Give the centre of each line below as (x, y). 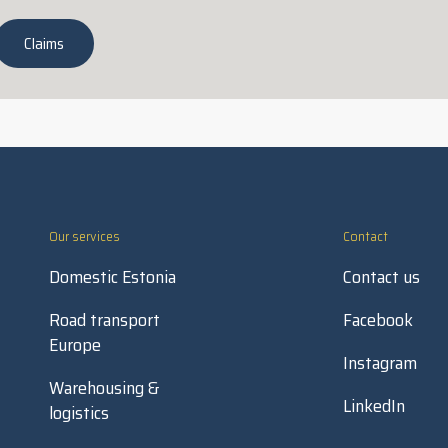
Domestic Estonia (113, 277)
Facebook (377, 320)
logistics (79, 413)
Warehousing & (104, 388)
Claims (44, 43)
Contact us (381, 277)
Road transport (105, 320)
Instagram (379, 363)
